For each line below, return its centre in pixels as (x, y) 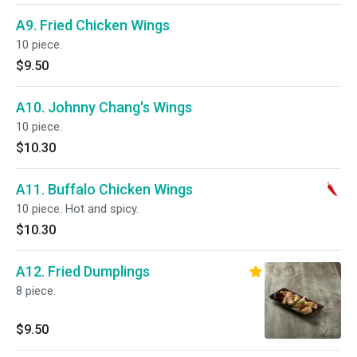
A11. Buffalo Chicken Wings (104, 189)
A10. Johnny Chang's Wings (104, 107)
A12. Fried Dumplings (83, 271)
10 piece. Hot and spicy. (77, 209)
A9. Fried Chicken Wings (93, 25)
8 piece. (36, 291)
